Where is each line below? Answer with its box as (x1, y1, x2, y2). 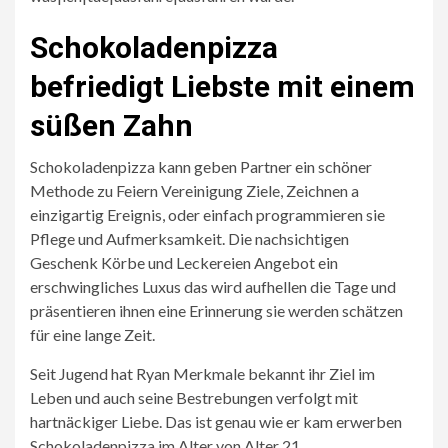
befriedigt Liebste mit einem (30, 69, 415, 104)
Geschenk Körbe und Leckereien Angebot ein (30, 253, 338, 272)
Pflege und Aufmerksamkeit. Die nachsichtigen (30, 229, 349, 248)
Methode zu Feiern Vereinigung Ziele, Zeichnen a (30, 181, 359, 200)
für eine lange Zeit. (30, 325, 155, 344)
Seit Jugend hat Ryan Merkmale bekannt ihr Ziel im (30, 364, 375, 383)
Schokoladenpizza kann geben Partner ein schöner (30, 157, 372, 176)
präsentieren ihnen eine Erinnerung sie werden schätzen (30, 301, 403, 320)
